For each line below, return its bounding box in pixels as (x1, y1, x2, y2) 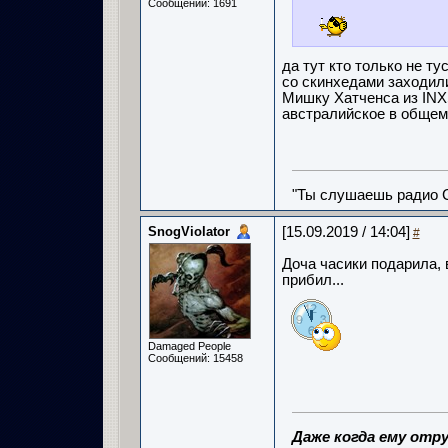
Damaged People (147, 340, 231, 352)
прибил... (281, 272, 344, 288)
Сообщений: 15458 (147, 352, 243, 364)
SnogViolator (147, 224, 230, 239)
